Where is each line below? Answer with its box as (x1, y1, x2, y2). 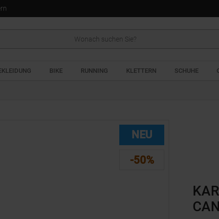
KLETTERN (126, 67, 156, 74)
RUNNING (81, 67, 108, 74)
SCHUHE (175, 67, 198, 74)
